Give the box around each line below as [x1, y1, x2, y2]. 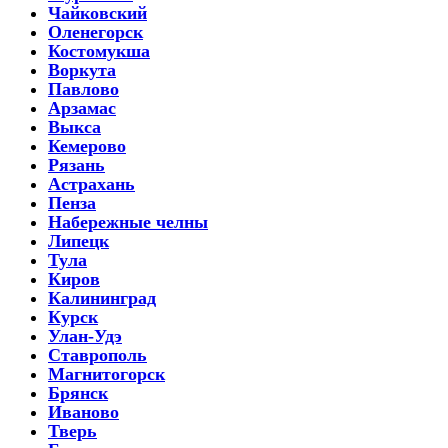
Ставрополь [48, 344, 147, 365]
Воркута [48, 59, 116, 80]
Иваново [48, 401, 119, 422]
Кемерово [48, 135, 126, 156]
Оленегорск [48, 21, 143, 42]
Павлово [48, 78, 119, 99]
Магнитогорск [48, 363, 165, 384]
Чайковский [48, 2, 147, 23]
